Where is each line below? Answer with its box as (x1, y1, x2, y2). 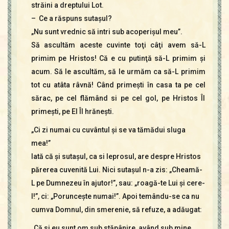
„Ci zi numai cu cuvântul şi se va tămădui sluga (31, 126, 186, 134)
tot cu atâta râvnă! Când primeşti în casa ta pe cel (31, 81, 205, 89)
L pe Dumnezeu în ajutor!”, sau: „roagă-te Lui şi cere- (31, 179, 205, 187)
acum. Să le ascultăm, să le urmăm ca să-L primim (31, 67, 205, 76)
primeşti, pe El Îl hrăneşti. (31, 107, 114, 116)
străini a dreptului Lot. (31, 1, 104, 9)
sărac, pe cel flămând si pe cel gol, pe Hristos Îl (31, 94, 205, 102)
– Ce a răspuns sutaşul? (31, 14, 112, 22)
